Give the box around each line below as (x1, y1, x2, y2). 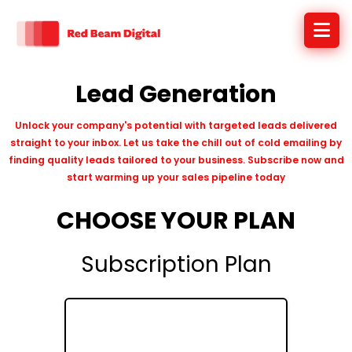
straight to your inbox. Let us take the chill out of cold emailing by (10, 136, 342, 150)
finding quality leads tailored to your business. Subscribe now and (8, 153, 344, 167)
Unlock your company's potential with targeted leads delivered (15, 119, 337, 133)
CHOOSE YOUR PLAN (57, 204, 295, 238)
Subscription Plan (80, 249, 272, 280)
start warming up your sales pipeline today (67, 170, 285, 185)
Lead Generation (75, 78, 277, 112)
